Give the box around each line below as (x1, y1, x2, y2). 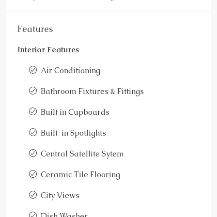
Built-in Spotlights (41, 127, 106, 138)
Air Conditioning (41, 65, 100, 76)
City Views (41, 190, 79, 201)
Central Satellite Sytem (41, 148, 124, 159)
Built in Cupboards (41, 107, 109, 117)
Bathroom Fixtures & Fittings (41, 86, 144, 96)
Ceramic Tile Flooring (41, 169, 120, 180)
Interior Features (17, 44, 79, 55)
